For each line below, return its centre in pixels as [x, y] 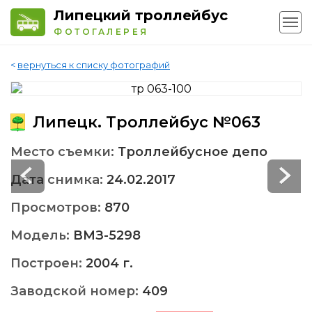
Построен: [48, 264]
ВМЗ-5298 [107, 236]
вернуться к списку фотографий [94, 65]
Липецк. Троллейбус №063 [145, 123]
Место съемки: [64, 152]
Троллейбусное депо [193, 152]
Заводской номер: [76, 291]
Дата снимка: [58, 180]
